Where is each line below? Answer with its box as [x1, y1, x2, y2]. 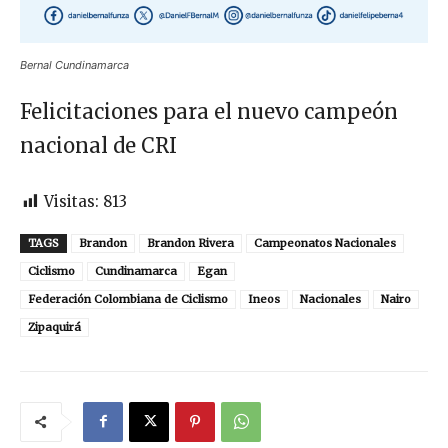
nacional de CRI [20, 133, 177, 159]
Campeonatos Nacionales [254, 236, 396, 251]
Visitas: [44, 192, 99, 212]
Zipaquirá [28, 320, 81, 335]
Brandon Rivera [147, 236, 234, 251]
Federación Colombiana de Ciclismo [28, 292, 228, 307]
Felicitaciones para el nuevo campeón [20, 99, 398, 125]
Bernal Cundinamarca [20, 58, 129, 73]
